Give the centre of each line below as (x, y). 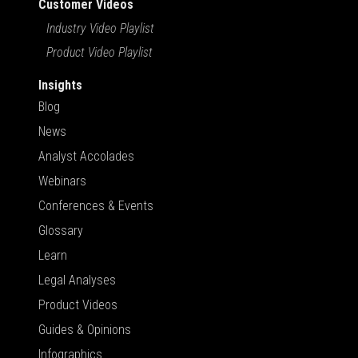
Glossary (61, 231)
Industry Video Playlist (100, 29)
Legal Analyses (77, 280)
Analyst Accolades (86, 157)
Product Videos (78, 305)
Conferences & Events (96, 206)
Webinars (62, 181)
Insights (60, 86)
